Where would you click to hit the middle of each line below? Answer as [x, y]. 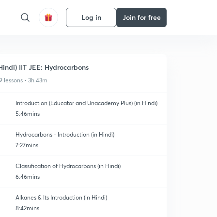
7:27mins [27, 145]
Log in [91, 17]
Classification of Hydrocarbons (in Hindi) [68, 166]
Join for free [141, 17]
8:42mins [27, 208]
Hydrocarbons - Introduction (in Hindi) [65, 134]
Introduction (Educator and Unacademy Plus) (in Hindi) [86, 103]
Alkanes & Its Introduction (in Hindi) [61, 197]
